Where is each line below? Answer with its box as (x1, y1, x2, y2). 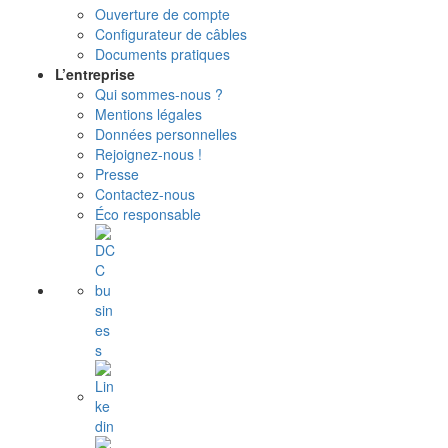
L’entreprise (55, 64, 135, 85)
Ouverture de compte (95, 4, 230, 25)
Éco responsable (95, 204, 201, 225)
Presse (95, 164, 139, 185)
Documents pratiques (95, 44, 230, 65)
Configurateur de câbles (95, 24, 247, 45)
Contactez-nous (95, 184, 195, 205)
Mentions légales (95, 104, 202, 125)
